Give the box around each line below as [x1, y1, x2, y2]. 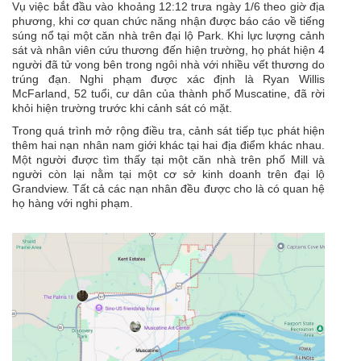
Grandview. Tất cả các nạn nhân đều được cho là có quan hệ [12, 182, 325, 196]
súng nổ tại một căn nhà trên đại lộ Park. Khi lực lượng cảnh [12, 29, 325, 43]
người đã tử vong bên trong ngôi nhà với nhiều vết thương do [12, 58, 325, 72]
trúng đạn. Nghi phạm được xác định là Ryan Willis [12, 73, 325, 86]
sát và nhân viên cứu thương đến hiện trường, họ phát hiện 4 [12, 44, 325, 57]
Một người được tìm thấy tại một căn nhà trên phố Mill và [12, 153, 325, 167]
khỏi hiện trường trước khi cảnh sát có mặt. [12, 102, 232, 115]
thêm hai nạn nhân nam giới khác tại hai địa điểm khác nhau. [12, 139, 325, 152]
